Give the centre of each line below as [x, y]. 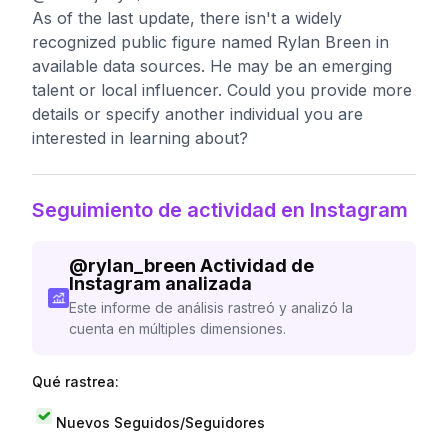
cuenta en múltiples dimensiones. [177, 328]
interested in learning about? [140, 138]
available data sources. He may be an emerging [212, 66]
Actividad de [256, 265]
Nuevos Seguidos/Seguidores [160, 422]
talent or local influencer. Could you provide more [222, 90]
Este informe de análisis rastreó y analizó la [210, 307]
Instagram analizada [160, 283]
